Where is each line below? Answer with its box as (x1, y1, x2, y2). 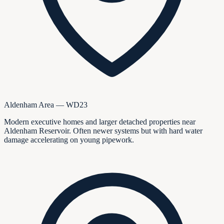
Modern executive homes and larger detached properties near (4, 117, 195, 126)
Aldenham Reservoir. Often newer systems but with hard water (4, 126, 202, 135)
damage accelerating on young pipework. (4, 135, 134, 144)
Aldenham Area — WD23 (4, 100, 87, 109)
